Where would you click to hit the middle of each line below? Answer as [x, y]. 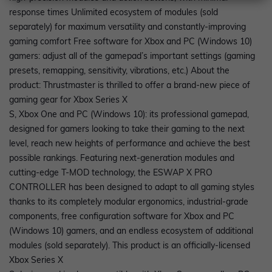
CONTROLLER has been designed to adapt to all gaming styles [132, 187]
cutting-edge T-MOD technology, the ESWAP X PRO [111, 173]
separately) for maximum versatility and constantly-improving [127, 27]
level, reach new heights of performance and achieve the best [130, 144]
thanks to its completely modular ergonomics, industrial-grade [129, 202]
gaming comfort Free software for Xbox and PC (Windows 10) [131, 42]
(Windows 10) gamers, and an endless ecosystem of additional [131, 231]
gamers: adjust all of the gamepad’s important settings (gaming [132, 56]
